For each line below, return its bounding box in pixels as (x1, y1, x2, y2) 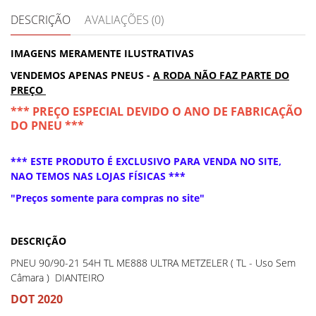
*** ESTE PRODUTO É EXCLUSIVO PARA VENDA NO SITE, (11, 154, 281, 168)
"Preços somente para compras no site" (11, 191, 205, 205)
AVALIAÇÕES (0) (85, 12, 164, 28)
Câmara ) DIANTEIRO (11, 271, 104, 284)
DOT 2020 (11, 291, 63, 307)
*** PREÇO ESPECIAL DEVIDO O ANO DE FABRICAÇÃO (11, 104, 303, 119)
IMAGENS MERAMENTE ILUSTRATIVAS (11, 47, 194, 60)
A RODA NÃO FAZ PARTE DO (153, 68, 289, 82)
